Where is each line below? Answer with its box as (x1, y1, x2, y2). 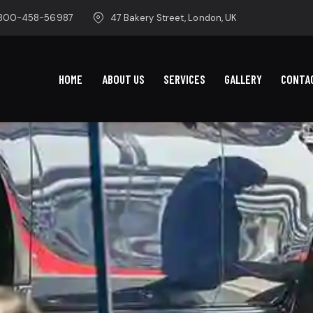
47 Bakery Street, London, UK (110, 11, 238, 24)
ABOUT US (101, 71, 145, 86)
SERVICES (163, 71, 205, 86)
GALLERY (224, 71, 262, 86)
